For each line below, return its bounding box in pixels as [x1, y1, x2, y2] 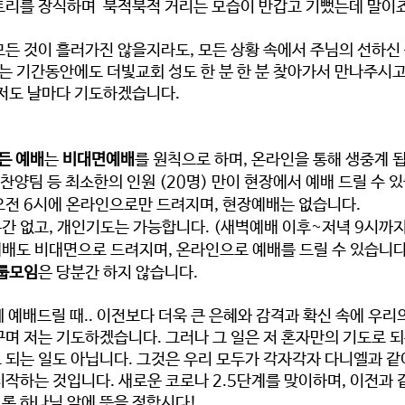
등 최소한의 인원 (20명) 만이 [43, 174, 244, 192]
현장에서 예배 [244, 174, 334, 192]
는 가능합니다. [115, 219, 210, 237]
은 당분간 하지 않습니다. [38, 264, 202, 282]
